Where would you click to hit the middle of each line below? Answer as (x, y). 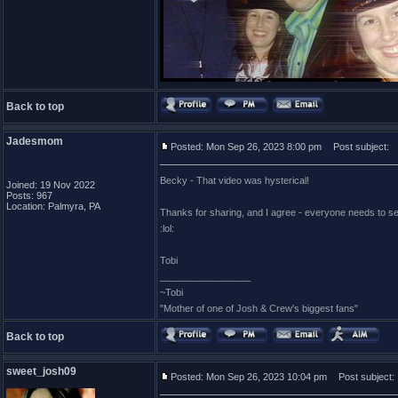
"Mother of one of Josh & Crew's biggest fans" (259, 308)
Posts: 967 (29, 195)
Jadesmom (35, 141)
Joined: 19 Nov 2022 (51, 185)
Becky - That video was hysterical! (235, 180)
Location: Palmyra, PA (53, 206)
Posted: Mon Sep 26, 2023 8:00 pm (246, 147)
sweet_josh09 (41, 371)
